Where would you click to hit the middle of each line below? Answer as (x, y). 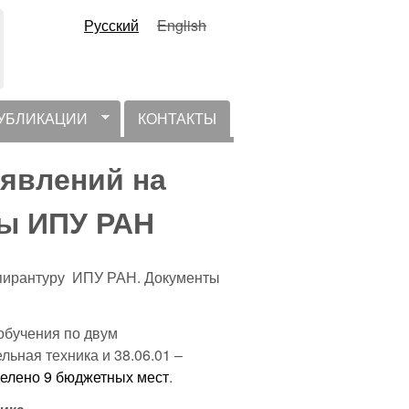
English (182, 25)
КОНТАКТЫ (177, 118)
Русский (111, 25)
